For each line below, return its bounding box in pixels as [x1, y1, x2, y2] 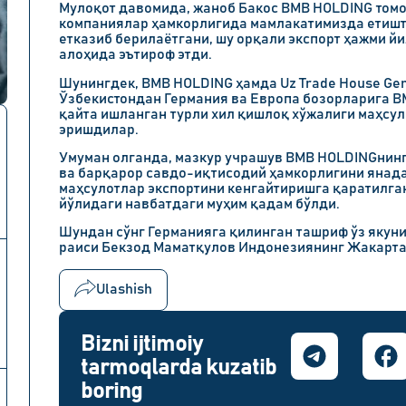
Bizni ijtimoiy [81, 333, 203, 355]
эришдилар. [59, 121, 139, 137]
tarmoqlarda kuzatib [81, 356, 276, 379]
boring [81, 380, 142, 402]
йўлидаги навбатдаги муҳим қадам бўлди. [59, 196, 340, 211]
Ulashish [96, 282, 152, 297]
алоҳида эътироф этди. [59, 47, 212, 63]
